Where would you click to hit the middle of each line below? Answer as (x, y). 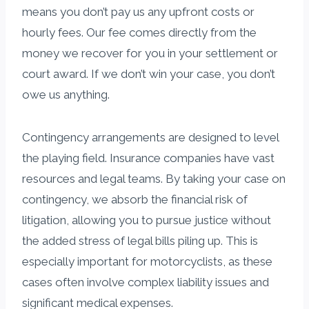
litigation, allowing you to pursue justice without (147, 220)
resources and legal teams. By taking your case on (154, 178)
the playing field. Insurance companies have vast (148, 158)
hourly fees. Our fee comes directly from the (139, 32)
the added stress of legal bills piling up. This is (140, 240)
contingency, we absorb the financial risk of (135, 199)
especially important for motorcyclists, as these (147, 261)
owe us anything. (66, 94)
